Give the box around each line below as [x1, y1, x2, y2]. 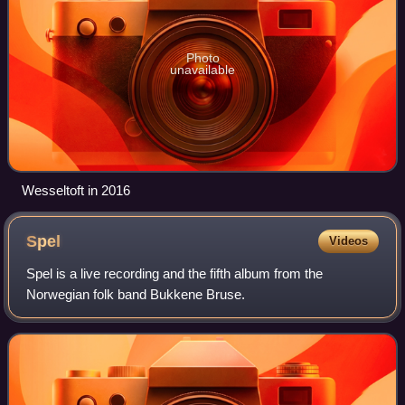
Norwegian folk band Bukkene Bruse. [26, 286, 246, 302]
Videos [328, 233, 368, 248]
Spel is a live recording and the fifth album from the [26, 265, 324, 281]
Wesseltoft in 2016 [22, 182, 130, 198]
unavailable [170, 61, 235, 77]
